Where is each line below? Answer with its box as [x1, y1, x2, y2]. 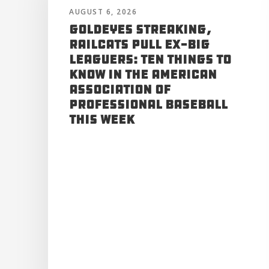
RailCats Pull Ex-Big [69, 36, 210, 52]
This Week [69, 111, 134, 127]
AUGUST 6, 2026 [69, 6, 137, 17]
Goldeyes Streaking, [69, 21, 211, 37]
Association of [69, 81, 171, 97]
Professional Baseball [69, 96, 228, 112]
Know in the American [69, 66, 217, 82]
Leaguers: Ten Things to [69, 51, 231, 67]
